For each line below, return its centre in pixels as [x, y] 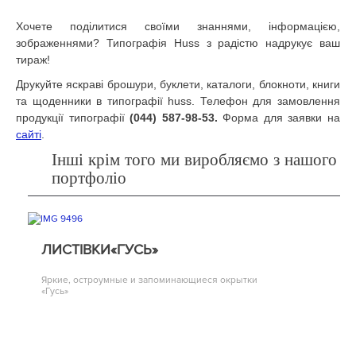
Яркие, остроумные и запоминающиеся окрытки [149, 281]
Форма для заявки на [279, 117]
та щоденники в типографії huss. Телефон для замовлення [178, 101]
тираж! [33, 59]
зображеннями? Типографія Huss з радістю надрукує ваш [178, 43]
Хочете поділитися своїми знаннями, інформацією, [178, 26]
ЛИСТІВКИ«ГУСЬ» [100, 250]
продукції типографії [73, 117]
